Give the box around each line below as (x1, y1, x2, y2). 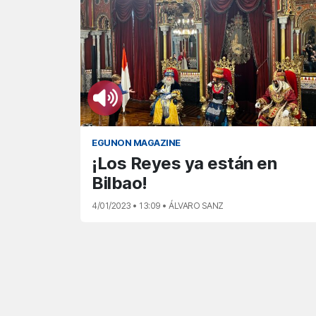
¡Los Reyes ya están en (92, 152, 276, 174)
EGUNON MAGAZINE (92, 137, 181, 148)
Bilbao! (92, 172, 147, 193)
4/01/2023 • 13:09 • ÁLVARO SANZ (92, 200, 224, 211)
